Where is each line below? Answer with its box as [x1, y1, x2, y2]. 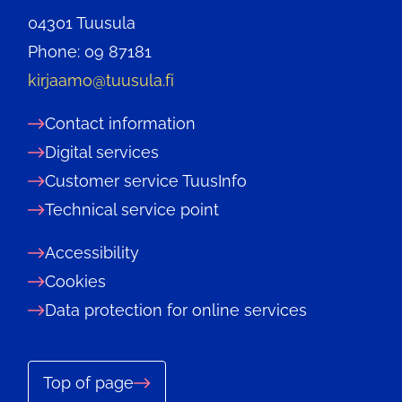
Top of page [43, 372, 134, 392]
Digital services [45, 142, 159, 162]
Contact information [45, 113, 196, 133]
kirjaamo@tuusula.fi [28, 70, 174, 90]
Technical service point [45, 199, 219, 219]
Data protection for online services [45, 300, 307, 319]
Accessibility [45, 242, 139, 262]
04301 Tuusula [28, 13, 135, 32]
